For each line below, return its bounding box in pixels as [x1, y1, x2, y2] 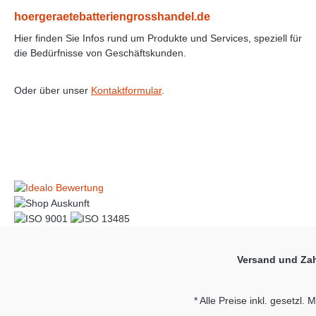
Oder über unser [14, 84, 91, 96]
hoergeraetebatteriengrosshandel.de [14, 10, 210, 23]
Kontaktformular [91, 84, 162, 96]
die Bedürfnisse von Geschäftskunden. [14, 47, 186, 59]
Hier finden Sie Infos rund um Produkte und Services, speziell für [14, 32, 302, 44]
